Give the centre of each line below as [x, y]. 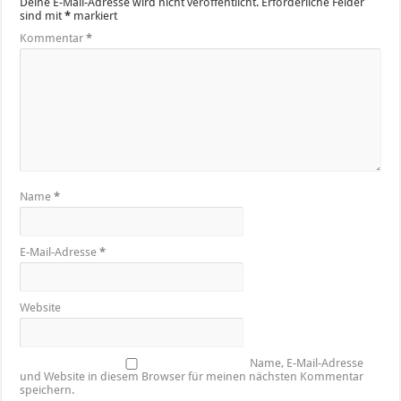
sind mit [43, 15]
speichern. [47, 389]
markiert [94, 15]
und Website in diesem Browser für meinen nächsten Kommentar [192, 376]
